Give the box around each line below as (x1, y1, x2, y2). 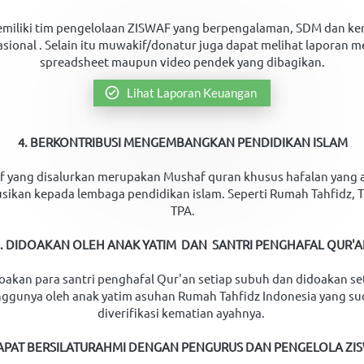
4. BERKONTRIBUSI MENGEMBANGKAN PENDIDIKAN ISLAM (17, 133, 348, 149)
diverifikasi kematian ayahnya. (97, 304, 267, 320)
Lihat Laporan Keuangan (127, 84, 257, 100)
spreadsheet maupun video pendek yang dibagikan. (40, 53, 325, 69)
